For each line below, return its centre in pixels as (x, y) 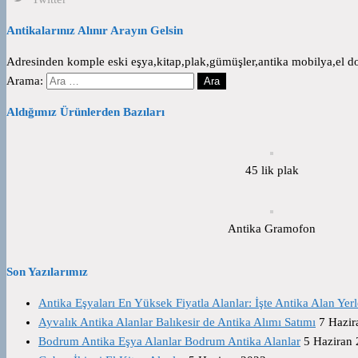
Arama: (25, 80)
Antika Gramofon (272, 228)
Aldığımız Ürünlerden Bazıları (86, 111)
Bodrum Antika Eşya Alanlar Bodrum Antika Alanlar (169, 341)
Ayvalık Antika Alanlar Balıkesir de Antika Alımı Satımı (177, 322)
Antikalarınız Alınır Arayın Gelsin (95, 30)
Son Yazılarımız (47, 271)
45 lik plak (272, 170)
